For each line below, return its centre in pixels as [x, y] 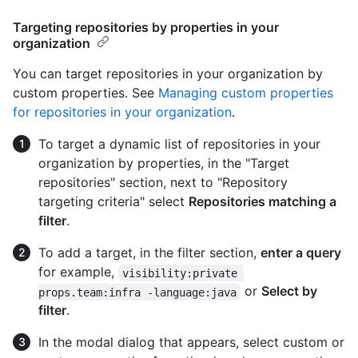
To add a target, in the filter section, [149, 253]
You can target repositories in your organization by [168, 74]
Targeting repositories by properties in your [146, 28]
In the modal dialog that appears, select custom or [191, 342]
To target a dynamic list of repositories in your [179, 144]
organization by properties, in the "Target [164, 163]
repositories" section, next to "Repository [163, 183]
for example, [78, 272]
